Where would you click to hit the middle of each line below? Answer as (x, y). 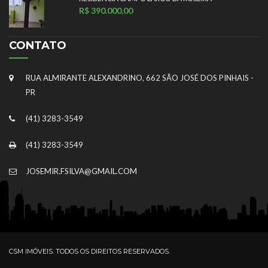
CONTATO (38, 46)
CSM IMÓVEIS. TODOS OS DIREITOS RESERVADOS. (89, 252)
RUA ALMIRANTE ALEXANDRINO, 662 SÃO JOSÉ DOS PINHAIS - (140, 78)
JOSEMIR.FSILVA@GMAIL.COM (81, 171)
